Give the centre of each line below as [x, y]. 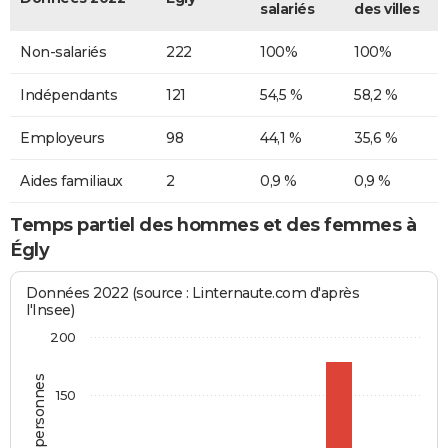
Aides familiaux [71, 180]
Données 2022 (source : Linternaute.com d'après [193, 293]
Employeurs [62, 137]
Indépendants [68, 94]
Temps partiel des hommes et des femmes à [213, 224]
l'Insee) [50, 310]
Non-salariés [63, 51]
